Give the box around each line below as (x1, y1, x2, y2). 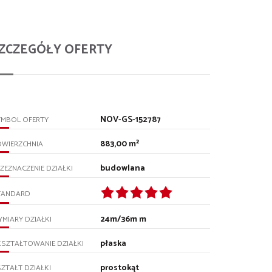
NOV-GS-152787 (100, 112, 161, 127)
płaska (100, 236, 127, 251)
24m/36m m (100, 212, 147, 226)
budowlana (100, 161, 146, 175)
